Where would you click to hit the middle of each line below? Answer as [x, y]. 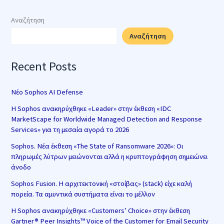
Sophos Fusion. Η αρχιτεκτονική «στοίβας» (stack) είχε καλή [102, 183]
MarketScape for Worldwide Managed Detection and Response [107, 119]
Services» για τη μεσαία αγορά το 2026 [70, 129]
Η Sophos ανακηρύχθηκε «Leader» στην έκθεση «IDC [91, 108]
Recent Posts [44, 66]
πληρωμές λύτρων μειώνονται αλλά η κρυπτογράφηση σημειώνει [109, 156]
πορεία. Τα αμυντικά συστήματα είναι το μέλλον [83, 194]
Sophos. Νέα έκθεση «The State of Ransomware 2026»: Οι [97, 146]
